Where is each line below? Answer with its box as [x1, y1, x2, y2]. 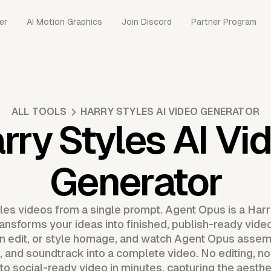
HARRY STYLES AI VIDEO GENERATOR [80, 106, 260, 118]
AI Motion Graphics [27, 16, 102, 27]
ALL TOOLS [11, 106, 67, 118]
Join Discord [122, 16, 172, 27]
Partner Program [191, 16, 256, 27]
